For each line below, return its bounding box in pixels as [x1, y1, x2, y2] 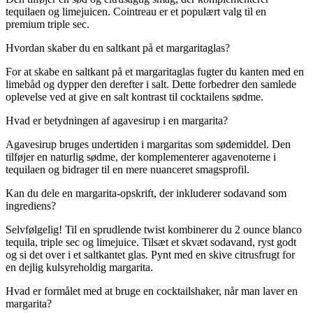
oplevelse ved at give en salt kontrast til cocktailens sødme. [6, 91, 263, 103]
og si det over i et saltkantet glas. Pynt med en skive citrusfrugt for [6, 249, 295, 261]
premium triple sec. [6, 18, 89, 31]
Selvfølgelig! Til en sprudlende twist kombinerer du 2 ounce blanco [6, 224, 302, 236]
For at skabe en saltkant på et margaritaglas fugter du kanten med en [6, 66, 304, 78]
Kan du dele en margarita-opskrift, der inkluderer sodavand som [6, 187, 286, 200]
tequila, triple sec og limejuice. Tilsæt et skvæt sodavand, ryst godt [6, 236, 296, 249]
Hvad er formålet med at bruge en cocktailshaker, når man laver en [6, 285, 298, 298]
